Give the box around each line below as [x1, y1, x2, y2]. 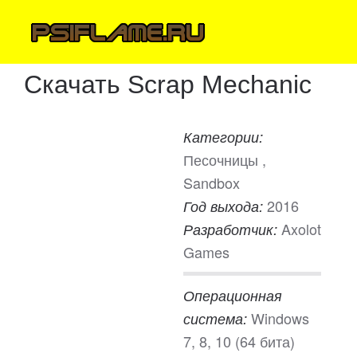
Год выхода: [183, 196, 267, 216]
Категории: [183, 127, 263, 147]
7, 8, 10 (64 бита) [183, 331, 295, 351]
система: [183, 308, 251, 328]
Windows [251, 308, 309, 328]
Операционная [183, 285, 282, 305]
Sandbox [183, 172, 240, 193]
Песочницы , [183, 149, 266, 170]
